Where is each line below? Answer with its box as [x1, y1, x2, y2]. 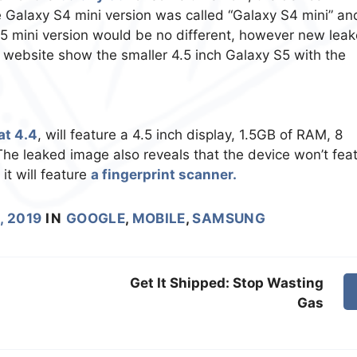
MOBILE [131, 210, 186, 227]
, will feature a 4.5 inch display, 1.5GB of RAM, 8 [37, 127, 343, 143]
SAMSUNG [192, 210, 265, 227]
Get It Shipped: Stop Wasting [130, 275, 324, 292]
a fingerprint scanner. [91, 167, 237, 183]
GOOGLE [66, 210, 126, 227]
